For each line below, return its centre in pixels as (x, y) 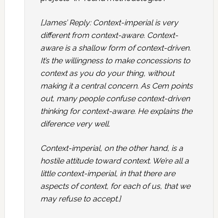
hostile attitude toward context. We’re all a (114, 161)
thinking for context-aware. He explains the (116, 111)
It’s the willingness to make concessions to (115, 61)
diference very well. (75, 124)
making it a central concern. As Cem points (116, 86)
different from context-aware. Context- (109, 35)
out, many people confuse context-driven (115, 99)
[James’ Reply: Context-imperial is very (109, 23)
